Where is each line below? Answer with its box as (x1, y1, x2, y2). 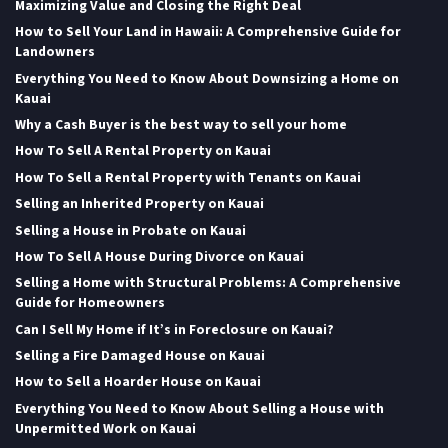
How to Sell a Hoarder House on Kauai (15, 372, 261, 392)
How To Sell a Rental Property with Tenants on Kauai (15, 167, 361, 187)
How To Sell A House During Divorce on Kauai (15, 246, 304, 266)
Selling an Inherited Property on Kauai (15, 194, 264, 214)
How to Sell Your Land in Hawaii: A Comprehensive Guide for (15, 22, 401, 42)
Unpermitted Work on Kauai (15, 418, 196, 438)
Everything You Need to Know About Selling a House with (15, 398, 384, 418)
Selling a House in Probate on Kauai (15, 220, 246, 240)
